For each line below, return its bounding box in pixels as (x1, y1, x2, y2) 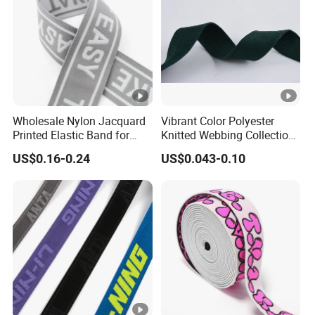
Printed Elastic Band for (13, 127, 130, 143)
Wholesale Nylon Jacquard (13, 113, 146, 129)
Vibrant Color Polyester (160, 113, 274, 129)
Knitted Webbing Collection (160, 127, 295, 143)
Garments (13, 141, 62, 157)
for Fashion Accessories (160, 141, 280, 157)
